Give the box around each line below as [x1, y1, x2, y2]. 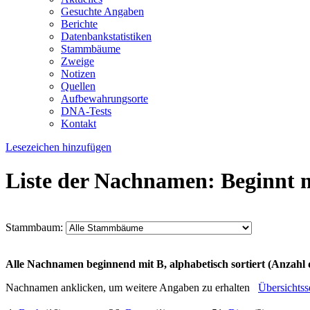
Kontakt [61, 118, 96, 129]
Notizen [61, 68, 95, 80]
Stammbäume [61, 43, 120, 55]
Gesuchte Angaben [61, 6, 144, 17]
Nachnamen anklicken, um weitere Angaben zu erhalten [6, 281, 258, 293]
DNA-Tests [61, 105, 111, 117]
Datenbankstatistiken [61, 30, 152, 42]
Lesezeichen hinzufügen [6, 141, 111, 153]
